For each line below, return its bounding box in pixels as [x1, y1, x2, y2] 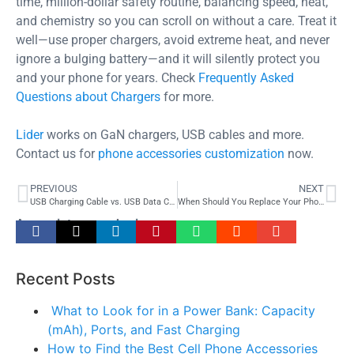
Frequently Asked [198, 70, 294, 85]
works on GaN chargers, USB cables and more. [43, 126, 304, 142]
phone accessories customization [98, 145, 284, 161]
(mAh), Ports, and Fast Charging [47, 321, 240, 337]
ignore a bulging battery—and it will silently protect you [16, 51, 320, 66]
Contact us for [16, 145, 98, 161]
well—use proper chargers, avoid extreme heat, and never [16, 32, 330, 47]
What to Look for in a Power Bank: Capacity [47, 302, 315, 318]
